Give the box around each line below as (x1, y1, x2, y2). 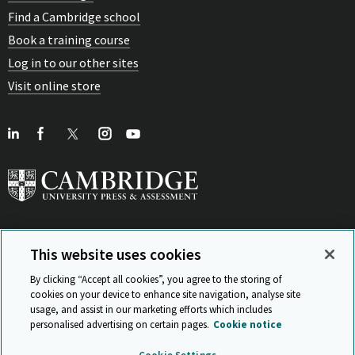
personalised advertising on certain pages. (30, 318, 210, 331)
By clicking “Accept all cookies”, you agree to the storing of (30, 273, 282, 286)
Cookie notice (213, 318, 283, 331)
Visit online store (8, 77, 101, 94)
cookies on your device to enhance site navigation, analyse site (30, 288, 301, 301)
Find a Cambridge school (8, 8, 140, 25)
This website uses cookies (30, 245, 202, 264)
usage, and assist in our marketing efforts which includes (30, 303, 273, 316)
